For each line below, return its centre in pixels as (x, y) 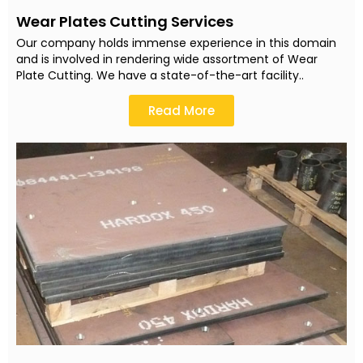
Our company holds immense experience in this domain (176, 43)
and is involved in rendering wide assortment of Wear (167, 59)
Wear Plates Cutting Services (125, 21)
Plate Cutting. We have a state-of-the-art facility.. (160, 75)
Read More (181, 110)
